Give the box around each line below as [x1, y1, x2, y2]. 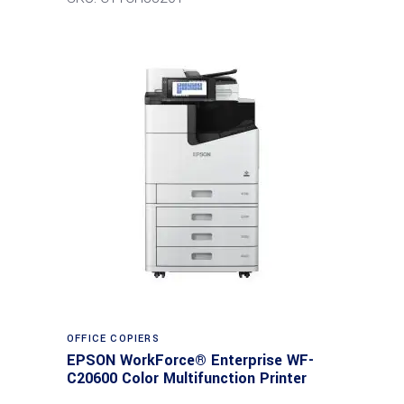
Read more [170, 320, 237, 340]
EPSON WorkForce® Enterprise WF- [67, 350, 314, 371]
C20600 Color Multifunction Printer [67, 368, 307, 389]
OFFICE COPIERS [67, 332, 160, 345]
